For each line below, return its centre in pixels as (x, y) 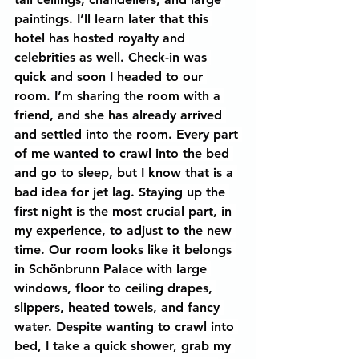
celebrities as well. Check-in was (113, 57)
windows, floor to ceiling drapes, (115, 288)
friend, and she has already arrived (120, 115)
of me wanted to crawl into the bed (124, 153)
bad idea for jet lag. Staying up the (122, 192)
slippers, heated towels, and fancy (119, 307)
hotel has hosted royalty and (102, 38)
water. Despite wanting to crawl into (126, 327)
